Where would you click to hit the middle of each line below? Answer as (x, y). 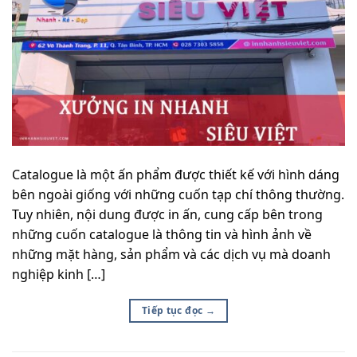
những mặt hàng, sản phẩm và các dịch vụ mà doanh (171, 254)
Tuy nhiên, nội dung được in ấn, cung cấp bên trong (167, 214)
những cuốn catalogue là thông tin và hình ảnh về (162, 234)
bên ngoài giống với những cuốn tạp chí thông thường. (178, 194)
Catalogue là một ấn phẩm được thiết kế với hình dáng (176, 174)
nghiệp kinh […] (59, 274)
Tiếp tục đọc (173, 310)
